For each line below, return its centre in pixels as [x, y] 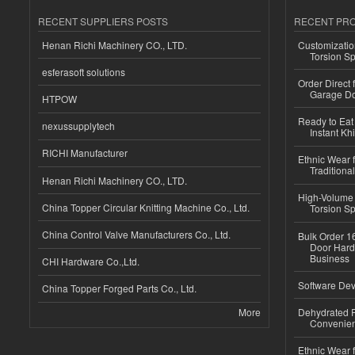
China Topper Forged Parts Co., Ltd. [119, 288]
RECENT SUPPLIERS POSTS [103, 21]
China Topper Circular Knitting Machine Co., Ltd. [146, 207]
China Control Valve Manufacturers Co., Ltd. [136, 235]
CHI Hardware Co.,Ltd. [91, 261]
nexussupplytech [78, 126]
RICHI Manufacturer [85, 153]
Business [329, 258]
